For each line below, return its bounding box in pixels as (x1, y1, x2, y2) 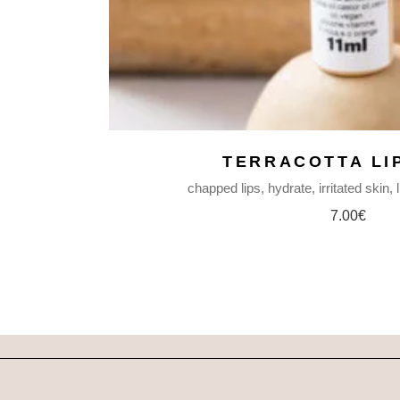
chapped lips (187, 180, 261, 196)
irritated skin (318, 180, 389, 196)
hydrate (267, 180, 312, 196)
